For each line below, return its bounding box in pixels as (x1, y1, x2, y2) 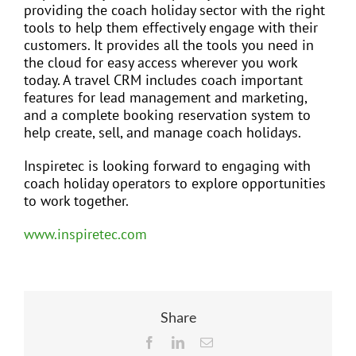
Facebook (155, 335, 204, 349)
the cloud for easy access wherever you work (24, 53, 297, 72)
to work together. (24, 192, 129, 211)
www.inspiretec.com (24, 225, 147, 244)
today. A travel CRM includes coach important (24, 71, 303, 90)
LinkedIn (184, 335, 230, 349)
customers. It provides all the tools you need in (24, 36, 314, 55)
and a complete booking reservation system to (24, 106, 311, 125)
